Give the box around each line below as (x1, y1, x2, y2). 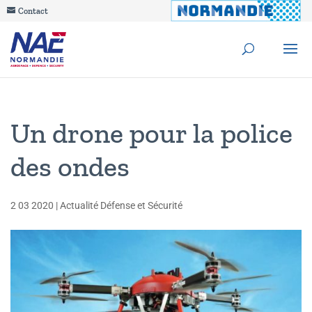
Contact (18, 6, 48, 16)
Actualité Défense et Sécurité (60, 200, 182, 211)
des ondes (10, 150, 130, 183)
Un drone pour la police (10, 116, 292, 150)
